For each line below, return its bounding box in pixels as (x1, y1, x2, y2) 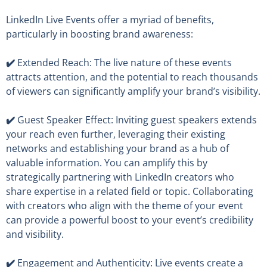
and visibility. (6, 227, 64, 241)
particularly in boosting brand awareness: (6, 27, 193, 41)
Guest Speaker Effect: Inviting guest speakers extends (17, 113, 257, 126)
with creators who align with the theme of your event (6, 198, 243, 212)
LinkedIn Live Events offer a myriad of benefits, (6, 13, 214, 26)
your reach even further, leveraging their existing (6, 127, 225, 141)
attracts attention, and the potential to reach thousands (6, 70, 258, 83)
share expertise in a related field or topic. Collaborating (6, 184, 253, 198)
